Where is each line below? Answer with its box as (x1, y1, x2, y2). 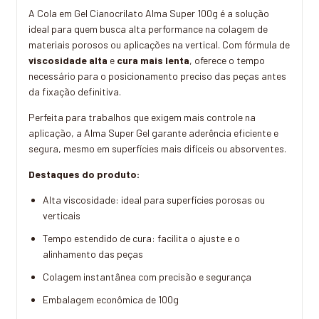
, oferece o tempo (189, 54, 265, 67)
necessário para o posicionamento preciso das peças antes (28, 70, 286, 83)
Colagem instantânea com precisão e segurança (43, 271, 251, 283)
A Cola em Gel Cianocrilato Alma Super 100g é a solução (28, 7, 269, 20)
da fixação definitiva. (28, 85, 121, 98)
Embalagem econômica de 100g (43, 293, 179, 306)
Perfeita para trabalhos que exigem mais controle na (28, 111, 256, 124)
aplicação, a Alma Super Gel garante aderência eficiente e (28, 127, 278, 140)
